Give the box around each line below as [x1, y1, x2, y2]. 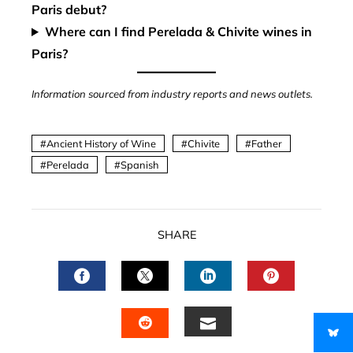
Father [251, 137, 282, 150]
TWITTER [144, 295, 214, 314]
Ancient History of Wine [46, 137, 156, 150]
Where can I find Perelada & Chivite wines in [44, 24, 312, 39]
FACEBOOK [81, 295, 166, 314]
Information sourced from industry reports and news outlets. [32, 87, 313, 100]
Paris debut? [32, 2, 106, 17]
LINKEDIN [207, 295, 279, 314]
